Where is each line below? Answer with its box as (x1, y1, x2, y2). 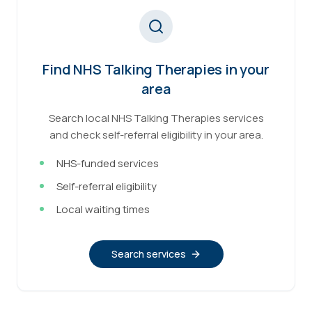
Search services (111, 247, 186, 260)
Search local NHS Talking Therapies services (48, 111, 264, 125)
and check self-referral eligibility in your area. (49, 127, 263, 142)
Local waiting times (56, 202, 150, 217)
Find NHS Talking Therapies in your (42, 60, 270, 79)
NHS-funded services (56, 156, 159, 171)
